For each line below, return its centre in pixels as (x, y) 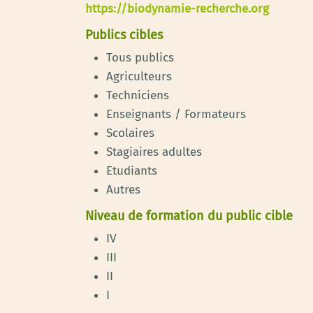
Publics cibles (124, 35)
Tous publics (140, 58)
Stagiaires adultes (154, 152)
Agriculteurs (139, 77)
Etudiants (132, 171)
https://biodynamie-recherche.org (177, 9)
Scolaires (130, 133)
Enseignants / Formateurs (176, 114)
